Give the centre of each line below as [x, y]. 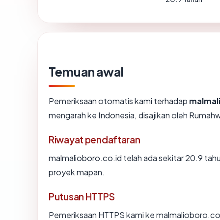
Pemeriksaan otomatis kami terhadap [119, 101]
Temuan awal [86, 71]
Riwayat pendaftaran [95, 139]
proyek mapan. [77, 172]
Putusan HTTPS [82, 196]
